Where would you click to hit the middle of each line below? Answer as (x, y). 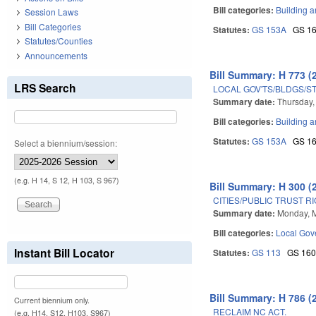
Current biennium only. (52, 300)
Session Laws (51, 12)
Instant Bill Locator (64, 253)
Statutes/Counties (59, 41)
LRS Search (45, 87)
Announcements (56, 55)
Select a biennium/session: (66, 142)
